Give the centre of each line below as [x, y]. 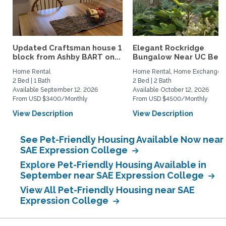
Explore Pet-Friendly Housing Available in [113, 165]
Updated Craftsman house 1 [67, 48]
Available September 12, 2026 [55, 90]
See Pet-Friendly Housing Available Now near [122, 139]
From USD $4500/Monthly [170, 99]
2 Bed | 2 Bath [152, 81]
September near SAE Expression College [113, 175]
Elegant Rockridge [168, 48]
